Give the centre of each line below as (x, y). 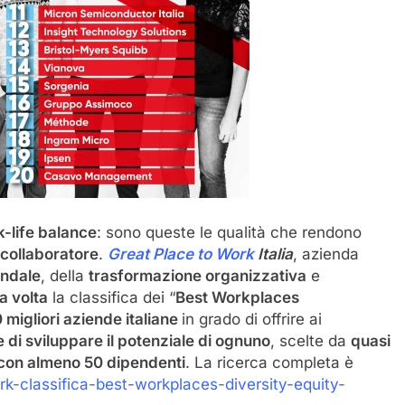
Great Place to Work (181, 254)
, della (65, 275)
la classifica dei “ (112, 297)
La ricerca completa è (274, 362)
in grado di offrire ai (252, 319)
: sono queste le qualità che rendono (229, 232)
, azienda (326, 254)
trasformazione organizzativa (198, 275)
